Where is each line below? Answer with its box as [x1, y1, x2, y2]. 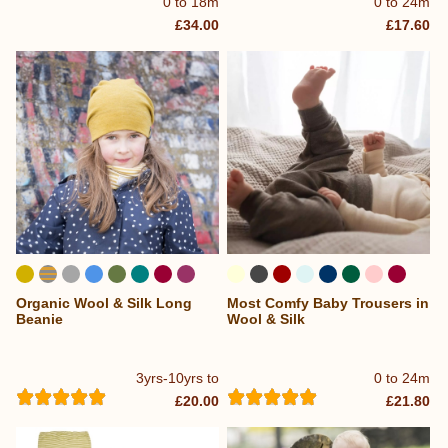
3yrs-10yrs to [136, 370, 220, 387]
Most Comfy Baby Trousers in [227, 294, 430, 311]
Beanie [16, 310, 63, 327]
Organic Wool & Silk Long [16, 294, 192, 311]
